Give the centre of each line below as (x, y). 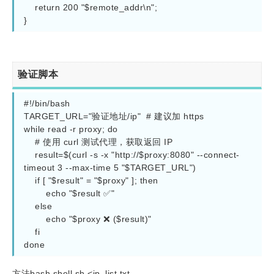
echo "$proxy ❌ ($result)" (35, 219)
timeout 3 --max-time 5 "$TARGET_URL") (110, 168)
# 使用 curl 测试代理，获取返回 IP (29, 142)
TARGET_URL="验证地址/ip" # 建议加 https (114, 116)
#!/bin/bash (47, 103)
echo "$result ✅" (35, 193)
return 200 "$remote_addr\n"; (29, 7)
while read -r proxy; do (71, 129)
